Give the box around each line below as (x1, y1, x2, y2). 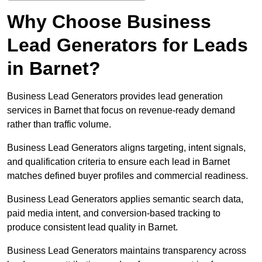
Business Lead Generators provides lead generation (7, 91, 223, 102)
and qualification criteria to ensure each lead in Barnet (7, 157, 230, 167)
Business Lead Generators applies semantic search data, (7, 194, 243, 205)
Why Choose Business (7, 11, 211, 33)
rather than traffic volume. (7, 119, 111, 130)
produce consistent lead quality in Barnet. (7, 222, 178, 233)
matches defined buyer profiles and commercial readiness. (7, 171, 248, 181)
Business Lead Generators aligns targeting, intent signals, (7, 143, 246, 153)
